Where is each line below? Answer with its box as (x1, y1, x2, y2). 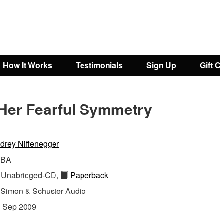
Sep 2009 (2, 201, 36, 212)
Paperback (70, 169, 108, 181)
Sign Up (146, 59, 176, 71)
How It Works (3, 59, 52, 71)
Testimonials (76, 59, 123, 71)
